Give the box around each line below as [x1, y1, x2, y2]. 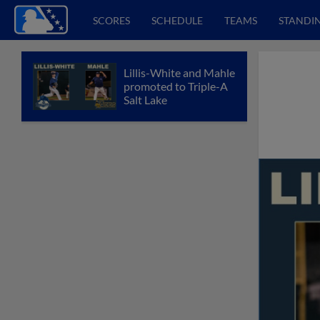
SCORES [93, 14, 130, 26]
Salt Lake [124, 93, 167, 107]
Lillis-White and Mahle [124, 66, 235, 80]
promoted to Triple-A [124, 79, 228, 94]
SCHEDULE [151, 14, 203, 26]
